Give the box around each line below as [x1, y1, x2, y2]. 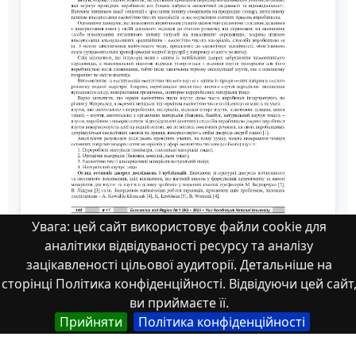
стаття [158, 255, 198, 273]
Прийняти [59, 313, 122, 331]
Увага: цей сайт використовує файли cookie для [31, 218, 327, 235]
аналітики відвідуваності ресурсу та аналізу [44, 237, 313, 254]
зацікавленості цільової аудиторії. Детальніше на [25, 256, 332, 273]
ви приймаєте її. [129, 294, 229, 311]
